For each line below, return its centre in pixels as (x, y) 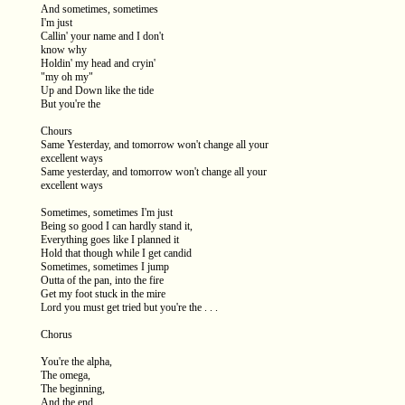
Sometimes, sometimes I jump (105, 267)
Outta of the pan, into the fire (102, 280)
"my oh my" (67, 77)
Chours (57, 131)
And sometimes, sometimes (99, 9)
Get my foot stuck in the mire (103, 294)
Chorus (57, 334)
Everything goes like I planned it (110, 240)
